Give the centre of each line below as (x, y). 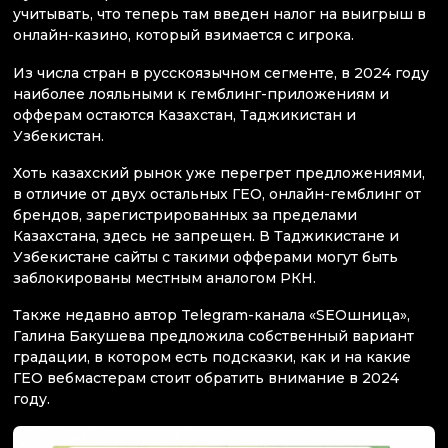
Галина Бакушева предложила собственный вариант (213, 336)
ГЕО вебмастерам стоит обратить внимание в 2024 (206, 378)
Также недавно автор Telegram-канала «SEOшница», (211, 315)
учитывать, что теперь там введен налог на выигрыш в (219, 14)
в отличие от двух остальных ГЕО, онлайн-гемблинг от (217, 193)
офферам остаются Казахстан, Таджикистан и (184, 114)
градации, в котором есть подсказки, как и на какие (212, 357)
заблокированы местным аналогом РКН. (164, 277)
